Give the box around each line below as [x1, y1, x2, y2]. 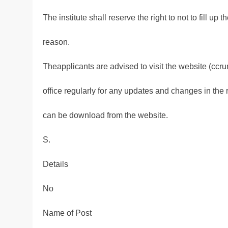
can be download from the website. [43, 111, 168, 120]
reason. [43, 38, 70, 47]
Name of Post [43, 209, 92, 218]
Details [43, 160, 68, 169]
